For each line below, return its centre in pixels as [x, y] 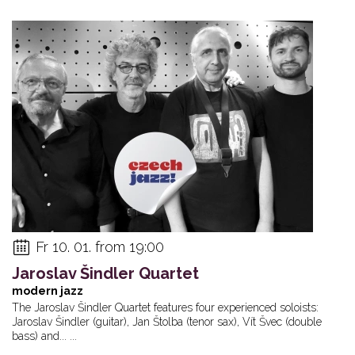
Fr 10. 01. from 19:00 [100, 246]
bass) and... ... [44, 336]
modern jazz [48, 290]
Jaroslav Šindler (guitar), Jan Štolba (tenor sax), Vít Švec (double [167, 321]
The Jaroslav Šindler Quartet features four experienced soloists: [165, 307]
